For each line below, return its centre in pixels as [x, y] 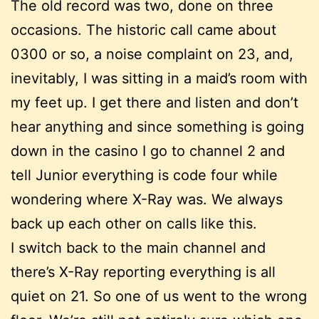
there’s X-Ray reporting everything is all [143, 272]
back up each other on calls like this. [136, 223]
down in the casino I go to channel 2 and [148, 151]
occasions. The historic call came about [143, 30]
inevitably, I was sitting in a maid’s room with [159, 78]
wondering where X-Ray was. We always [147, 199]
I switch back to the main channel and [138, 247]
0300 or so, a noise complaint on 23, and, [152, 54]
